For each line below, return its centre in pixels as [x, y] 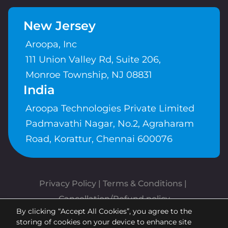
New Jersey [60, 26]
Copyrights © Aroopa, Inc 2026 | [114, 216]
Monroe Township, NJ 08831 [89, 75]
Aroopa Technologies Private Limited [110, 109]
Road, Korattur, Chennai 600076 [99, 139]
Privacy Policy [68, 184]
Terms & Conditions [142, 184]
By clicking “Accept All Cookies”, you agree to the [104, 211]
